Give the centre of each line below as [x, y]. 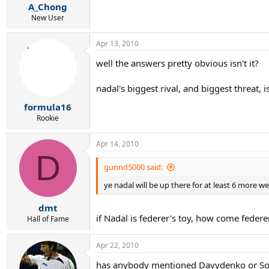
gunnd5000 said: [133, 167]
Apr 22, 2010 [117, 245]
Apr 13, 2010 [117, 43]
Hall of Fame [48, 219]
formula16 [48, 107]
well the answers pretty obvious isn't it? [177, 63]
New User [48, 17]
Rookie [48, 118]
